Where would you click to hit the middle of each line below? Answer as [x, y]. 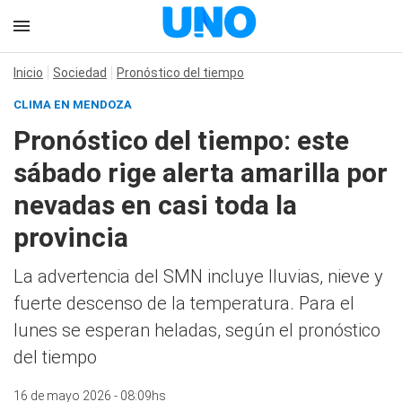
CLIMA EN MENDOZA [73, 105]
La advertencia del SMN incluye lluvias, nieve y [198, 276]
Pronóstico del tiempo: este [181, 140]
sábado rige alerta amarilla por [201, 173]
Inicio [28, 73]
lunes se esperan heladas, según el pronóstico [197, 330]
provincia [71, 237]
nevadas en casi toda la [155, 205]
